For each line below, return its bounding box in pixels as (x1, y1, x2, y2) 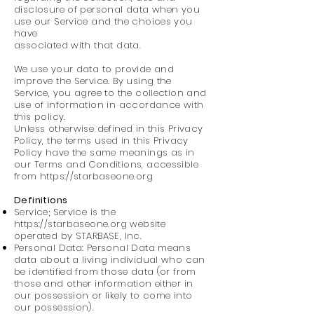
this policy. (14, 110, 66, 123)
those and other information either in (14, 277, 193, 290)
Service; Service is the (14, 205, 116, 219)
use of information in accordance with (14, 98, 204, 111)
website (126, 217, 166, 231)
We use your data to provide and (14, 62, 175, 76)
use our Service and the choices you (14, 15, 193, 28)
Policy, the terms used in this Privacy (14, 134, 189, 147)
